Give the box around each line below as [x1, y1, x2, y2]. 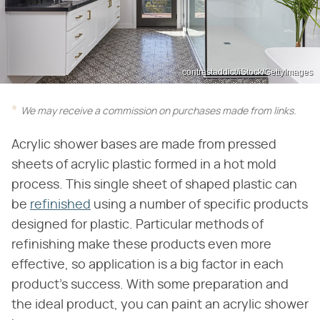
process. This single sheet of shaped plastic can [11, 178, 297, 191]
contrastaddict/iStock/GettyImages [182, 66, 313, 77]
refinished [30, 198, 91, 211]
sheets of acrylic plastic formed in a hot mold [11, 158, 276, 171]
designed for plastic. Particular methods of [11, 218, 264, 231]
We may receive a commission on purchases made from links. [21, 106, 296, 116]
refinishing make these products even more [11, 238, 271, 251]
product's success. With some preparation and [11, 278, 289, 291]
